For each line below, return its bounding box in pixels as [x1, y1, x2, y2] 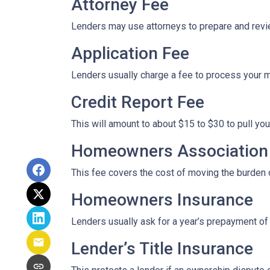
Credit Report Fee [71, 92, 204, 112]
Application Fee [71, 43, 189, 63]
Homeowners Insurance [71, 190, 253, 210]
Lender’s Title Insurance [71, 239, 253, 259]
